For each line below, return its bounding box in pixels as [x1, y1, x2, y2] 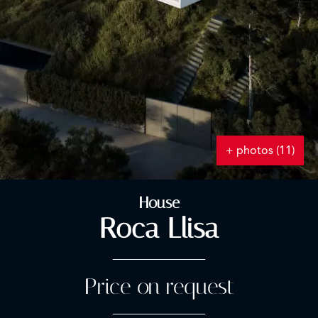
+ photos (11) [226, 143, 295, 158]
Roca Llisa [99, 212, 219, 246]
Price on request [84, 273, 234, 300]
